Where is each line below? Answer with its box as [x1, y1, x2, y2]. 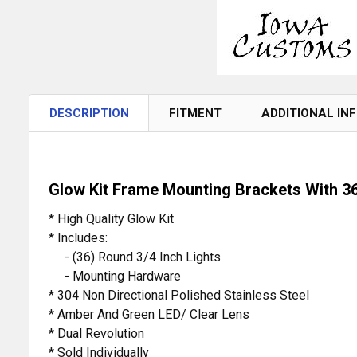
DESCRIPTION [49, 106, 129, 121]
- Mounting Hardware [49, 269, 181, 284]
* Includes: [49, 230, 108, 246]
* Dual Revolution [49, 326, 144, 342]
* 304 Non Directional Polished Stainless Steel [49, 288, 309, 304]
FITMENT [169, 106, 222, 121]
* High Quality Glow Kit [49, 211, 174, 227]
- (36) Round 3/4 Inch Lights [49, 249, 221, 265]
